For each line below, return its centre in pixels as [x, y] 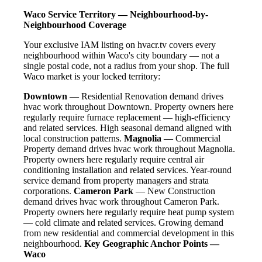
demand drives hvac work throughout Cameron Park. [121, 202]
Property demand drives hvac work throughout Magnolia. [129, 149]
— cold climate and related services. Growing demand [123, 223]
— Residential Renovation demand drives [145, 96]
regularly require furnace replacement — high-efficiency [127, 118]
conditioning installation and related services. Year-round [127, 170]
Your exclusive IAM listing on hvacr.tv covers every [120, 45]
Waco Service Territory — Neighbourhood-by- [116, 15]
